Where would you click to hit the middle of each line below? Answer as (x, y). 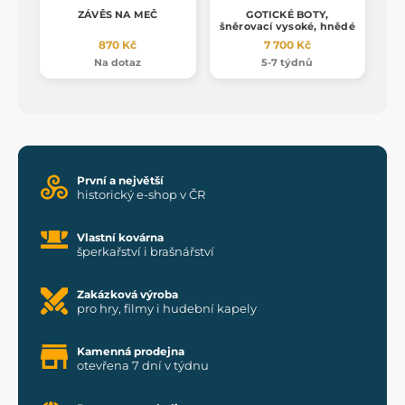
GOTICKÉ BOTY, (287, 14)
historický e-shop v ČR (141, 194)
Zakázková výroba (127, 294)
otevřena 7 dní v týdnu (143, 365)
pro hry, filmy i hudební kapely (167, 308)
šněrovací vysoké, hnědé (287, 26)
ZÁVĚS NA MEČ (118, 14)
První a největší (120, 180)
